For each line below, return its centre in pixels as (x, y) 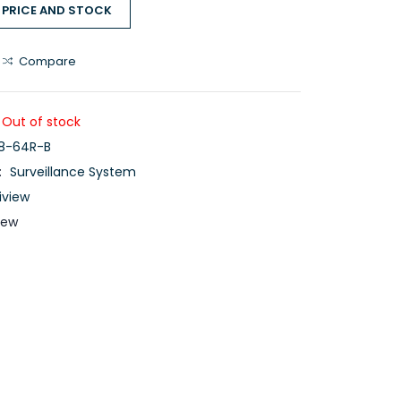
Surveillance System (73, 172)
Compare (47, 61)
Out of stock (41, 122)
